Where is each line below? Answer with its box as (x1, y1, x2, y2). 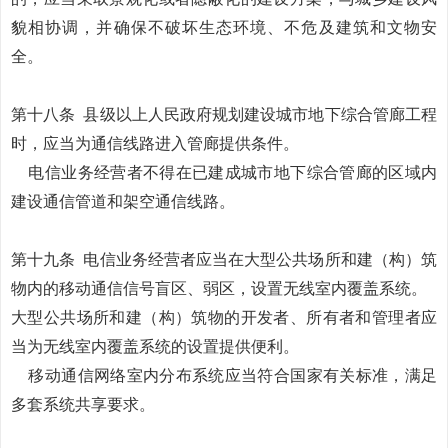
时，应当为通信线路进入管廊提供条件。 (11, 135, 299, 152)
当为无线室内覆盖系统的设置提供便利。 (11, 338, 299, 355)
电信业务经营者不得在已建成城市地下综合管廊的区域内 (28, 164, 438, 181)
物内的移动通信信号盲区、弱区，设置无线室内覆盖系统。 (11, 280, 427, 297)
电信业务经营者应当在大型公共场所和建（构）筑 (83, 251, 438, 268)
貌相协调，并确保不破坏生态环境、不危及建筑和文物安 (11, 19, 437, 36)
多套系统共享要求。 (11, 396, 155, 413)
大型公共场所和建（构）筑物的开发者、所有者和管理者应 (11, 309, 437, 326)
